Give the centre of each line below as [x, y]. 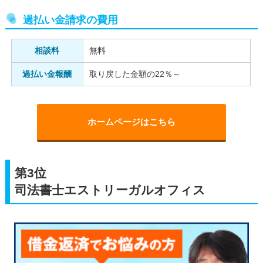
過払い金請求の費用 [70, 20]
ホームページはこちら [131, 122]
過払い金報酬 [47, 74]
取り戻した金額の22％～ [135, 74]
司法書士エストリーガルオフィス [110, 190]
